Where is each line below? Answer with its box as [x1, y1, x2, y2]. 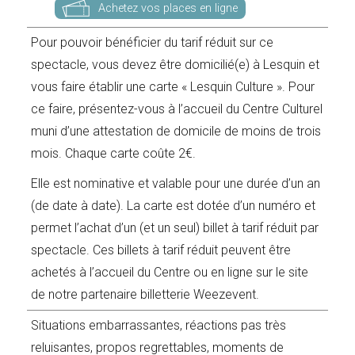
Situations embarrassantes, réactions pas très [31, 318, 287, 334]
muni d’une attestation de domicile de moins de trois [31, 124, 322, 139]
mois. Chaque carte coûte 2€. [31, 146, 197, 162]
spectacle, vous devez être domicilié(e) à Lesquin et [31, 57, 320, 73]
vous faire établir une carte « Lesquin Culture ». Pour [31, 79, 315, 95]
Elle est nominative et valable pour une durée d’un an [31, 176, 321, 192]
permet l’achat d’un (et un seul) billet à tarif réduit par [31, 220, 319, 236]
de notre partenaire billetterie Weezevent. [31, 287, 260, 303]
